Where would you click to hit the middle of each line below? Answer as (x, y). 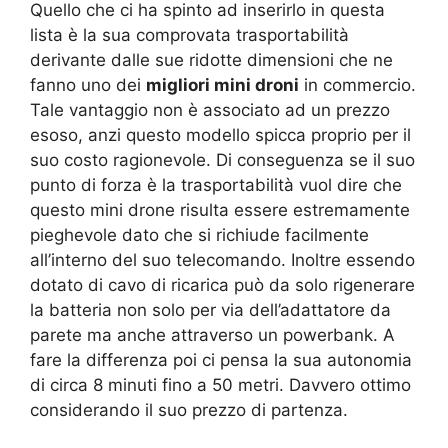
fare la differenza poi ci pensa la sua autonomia (221, 359)
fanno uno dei (88, 84)
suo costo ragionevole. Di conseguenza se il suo (222, 159)
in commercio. (357, 84)
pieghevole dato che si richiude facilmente (199, 234)
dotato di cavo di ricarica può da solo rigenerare (222, 284)
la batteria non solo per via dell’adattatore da (210, 309)
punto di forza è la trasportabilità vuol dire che (216, 184)
